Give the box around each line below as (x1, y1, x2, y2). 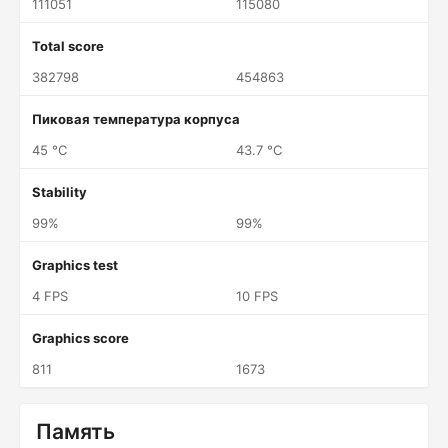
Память (36, 419, 115, 444)
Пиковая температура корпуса (32, 111, 240, 127)
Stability (32, 184, 87, 200)
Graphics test (32, 257, 118, 273)
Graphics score (32, 330, 129, 346)
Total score (32, 38, 104, 54)
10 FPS (236, 288, 278, 304)
